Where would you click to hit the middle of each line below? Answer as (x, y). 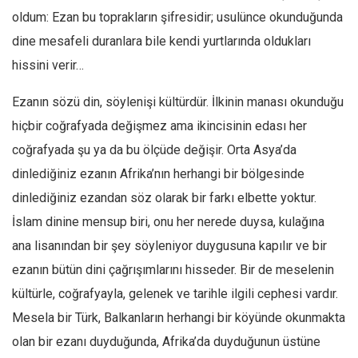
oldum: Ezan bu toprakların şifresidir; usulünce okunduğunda (177, 17)
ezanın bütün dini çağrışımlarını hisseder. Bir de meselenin (173, 270)
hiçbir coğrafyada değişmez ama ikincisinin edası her (159, 126)
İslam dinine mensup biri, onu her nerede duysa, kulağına (168, 222)
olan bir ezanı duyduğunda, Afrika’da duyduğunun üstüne (166, 342)
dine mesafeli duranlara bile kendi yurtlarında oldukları (161, 41)
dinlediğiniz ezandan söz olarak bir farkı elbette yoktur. (164, 198)
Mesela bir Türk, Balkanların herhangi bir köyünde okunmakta (179, 318)
